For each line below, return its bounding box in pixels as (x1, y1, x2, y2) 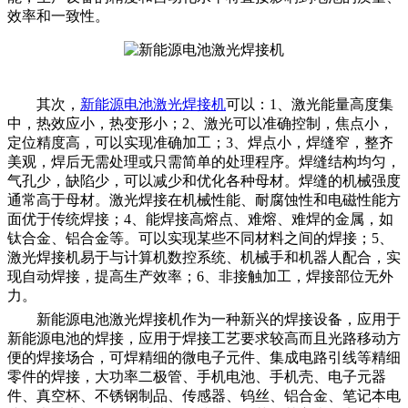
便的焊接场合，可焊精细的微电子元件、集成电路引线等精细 (7, 350, 401, 366)
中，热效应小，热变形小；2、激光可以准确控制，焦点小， (7, 116, 393, 132)
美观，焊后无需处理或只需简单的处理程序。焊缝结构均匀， (7, 154, 401, 170)
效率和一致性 (7, 8, 95, 25)
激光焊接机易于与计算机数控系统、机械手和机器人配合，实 (7, 250, 401, 266)
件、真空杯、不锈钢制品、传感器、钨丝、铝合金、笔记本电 (7, 388, 401, 404)
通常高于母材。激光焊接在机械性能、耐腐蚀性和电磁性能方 (7, 192, 401, 209)
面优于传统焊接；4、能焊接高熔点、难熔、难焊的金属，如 (7, 211, 393, 228)
